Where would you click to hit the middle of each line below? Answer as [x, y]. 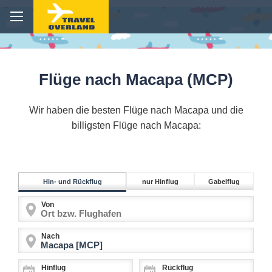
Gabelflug [224, 182]
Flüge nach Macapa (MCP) [136, 80]
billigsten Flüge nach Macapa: [136, 126]
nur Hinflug [160, 182]
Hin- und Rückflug [72, 182]
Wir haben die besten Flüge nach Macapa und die [136, 110]
